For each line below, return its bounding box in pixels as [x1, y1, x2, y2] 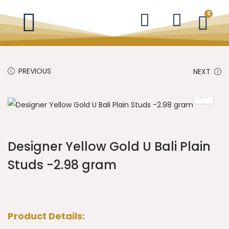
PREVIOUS [18, 66, 51, 76]
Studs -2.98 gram [8, 156, 117, 174]
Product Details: [8, 210, 85, 223]
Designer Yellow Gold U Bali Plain [8, 138, 211, 155]
